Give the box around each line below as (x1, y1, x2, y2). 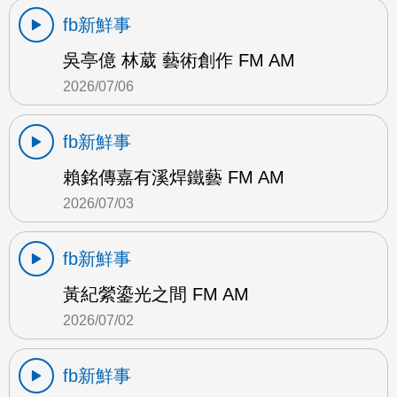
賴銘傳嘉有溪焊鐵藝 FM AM (63, 167, 284, 188)
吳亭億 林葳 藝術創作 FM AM (63, 51, 295, 71)
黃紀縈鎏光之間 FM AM (63, 284, 249, 305)
